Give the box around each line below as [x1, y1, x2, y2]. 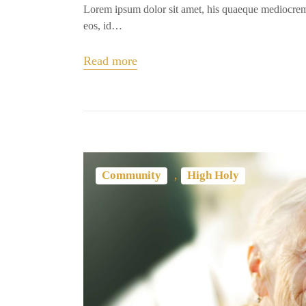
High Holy [187, 168, 240, 182]
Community [102, 168, 162, 182]
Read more [83, 54, 137, 68]
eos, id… [83, 20, 122, 32]
